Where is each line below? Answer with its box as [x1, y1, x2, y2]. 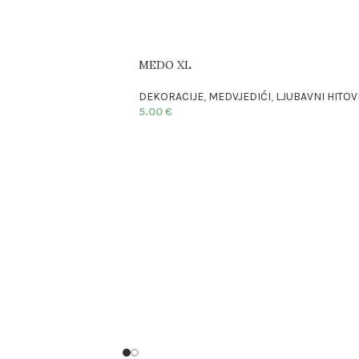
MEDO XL [139, 57, 192, 72]
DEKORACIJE [139, 89, 204, 103]
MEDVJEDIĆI [208, 89, 271, 103]
